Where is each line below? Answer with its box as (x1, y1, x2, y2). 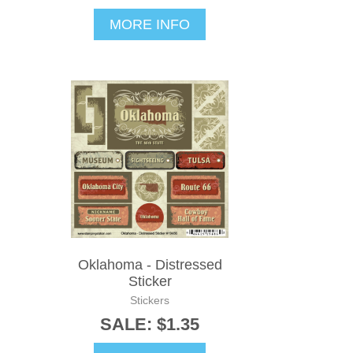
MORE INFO (110, 16, 190, 32)
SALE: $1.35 (100, 314, 199, 334)
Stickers (130, 293, 169, 307)
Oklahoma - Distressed (77, 256, 222, 273)
